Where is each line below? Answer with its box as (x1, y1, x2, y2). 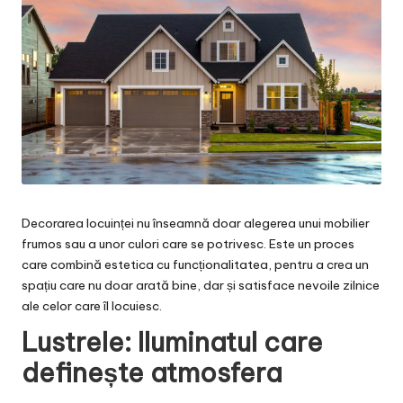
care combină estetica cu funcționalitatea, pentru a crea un (22, 255, 369, 273)
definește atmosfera (22, 355, 282, 390)
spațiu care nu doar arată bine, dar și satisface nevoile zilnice (22, 276, 380, 293)
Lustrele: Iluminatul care (22, 325, 323, 359)
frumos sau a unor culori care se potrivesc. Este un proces (22, 235, 354, 252)
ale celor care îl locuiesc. (22, 297, 165, 314)
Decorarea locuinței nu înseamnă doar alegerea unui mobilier (22, 214, 370, 231)
